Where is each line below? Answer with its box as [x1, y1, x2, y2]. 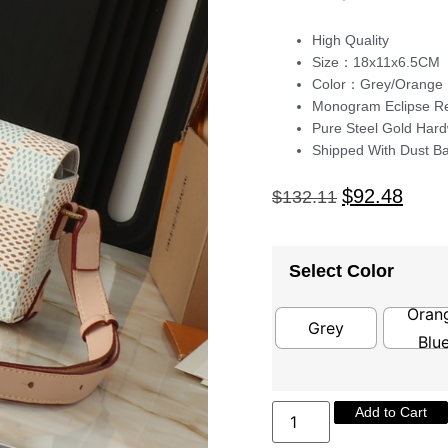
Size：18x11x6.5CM [312, 54, 440, 71]
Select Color [289, 260, 394, 281]
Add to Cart [355, 403, 428, 420]
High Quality [312, 32, 389, 49]
